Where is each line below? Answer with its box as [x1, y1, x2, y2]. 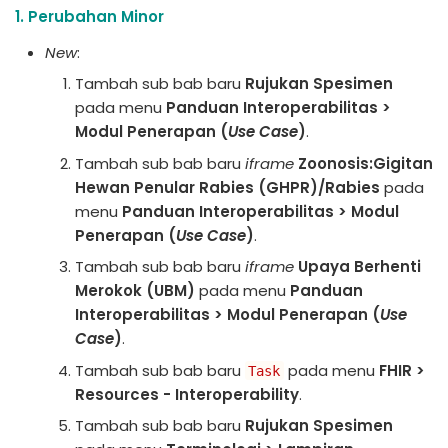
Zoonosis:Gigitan [298, 152, 433, 174]
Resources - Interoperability [75, 383, 299, 405]
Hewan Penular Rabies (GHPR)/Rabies [75, 176, 380, 198]
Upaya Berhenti [298, 256, 421, 277]
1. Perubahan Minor [15, 5, 164, 27]
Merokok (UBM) [75, 280, 195, 301]
